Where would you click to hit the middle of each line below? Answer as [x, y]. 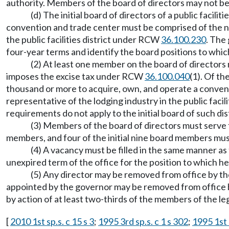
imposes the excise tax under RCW [75, 76]
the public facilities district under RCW [84, 39]
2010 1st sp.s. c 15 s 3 [52, 221]
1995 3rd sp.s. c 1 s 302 [143, 221]
